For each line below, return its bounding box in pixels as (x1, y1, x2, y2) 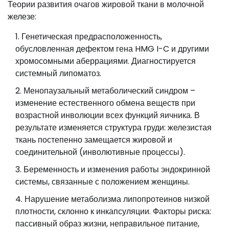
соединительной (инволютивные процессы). (15, 146, 185, 158)
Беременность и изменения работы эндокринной (24, 163, 210, 175)
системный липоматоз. (15, 67, 101, 79)
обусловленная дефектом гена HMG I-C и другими (15, 42, 209, 55)
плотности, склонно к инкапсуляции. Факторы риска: (15, 205, 211, 217)
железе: (8, 10, 36, 22)
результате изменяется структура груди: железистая (15, 121, 212, 133)
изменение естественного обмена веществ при (15, 97, 195, 109)
